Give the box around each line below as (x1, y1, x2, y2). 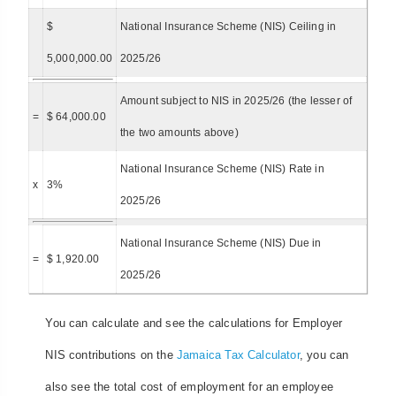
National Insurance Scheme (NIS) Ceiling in (119, 19, 337, 33)
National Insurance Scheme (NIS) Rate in (119, 162, 324, 175)
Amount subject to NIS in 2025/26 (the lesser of (119, 94, 353, 107)
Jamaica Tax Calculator (176, 348, 300, 362)
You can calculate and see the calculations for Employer (45, 316, 343, 331)
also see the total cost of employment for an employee (45, 380, 333, 394)
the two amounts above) (119, 126, 239, 139)
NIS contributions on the (45, 348, 177, 362)
